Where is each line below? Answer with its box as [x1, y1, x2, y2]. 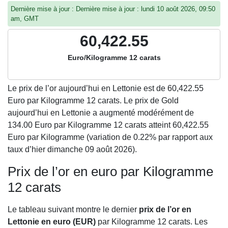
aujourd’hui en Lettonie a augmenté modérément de [8, 108, 194, 117]
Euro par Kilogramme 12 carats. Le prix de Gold [8, 96, 179, 105]
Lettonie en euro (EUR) [8, 217, 96, 226]
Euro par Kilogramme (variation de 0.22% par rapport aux [8, 133, 213, 141]
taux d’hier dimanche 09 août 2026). [8, 145, 137, 154]
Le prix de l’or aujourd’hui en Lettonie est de [8, 84, 167, 93]
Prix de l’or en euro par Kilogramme [8, 164, 213, 179]
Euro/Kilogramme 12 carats [67, 53, 161, 62]
